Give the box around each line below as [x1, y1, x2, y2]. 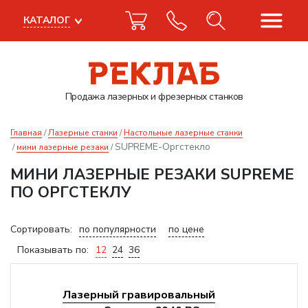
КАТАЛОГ [23, 14, 70, 27]
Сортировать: [10, 223, 72, 236]
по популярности [79, 223, 156, 236]
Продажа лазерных [65, 90, 148, 103]
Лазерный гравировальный [62, 287, 215, 302]
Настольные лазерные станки [124, 127, 243, 138]
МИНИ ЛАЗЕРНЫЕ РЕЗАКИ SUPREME [10, 164, 294, 185]
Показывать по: [17, 243, 89, 256]
